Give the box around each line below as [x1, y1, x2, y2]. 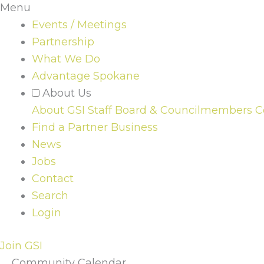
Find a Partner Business [32, 120, 158, 134]
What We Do [32, 52, 100, 65]
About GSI [32, 103, 85, 117]
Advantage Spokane [32, 69, 140, 82]
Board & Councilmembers [115, 103, 252, 117]
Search [32, 189, 68, 202]
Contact [32, 171, 74, 185]
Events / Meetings [32, 18, 127, 31]
